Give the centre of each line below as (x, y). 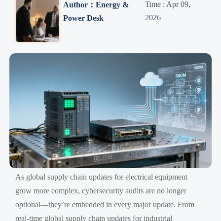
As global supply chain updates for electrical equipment (102, 177)
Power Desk (83, 18)
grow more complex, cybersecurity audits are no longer (101, 190)
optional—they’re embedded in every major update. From (105, 204)
